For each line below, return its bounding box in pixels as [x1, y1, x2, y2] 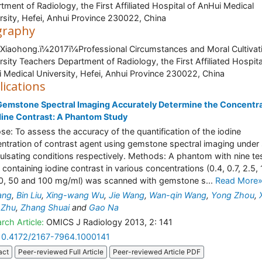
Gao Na [89, 202, 119, 212]
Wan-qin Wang [149, 190, 206, 200]
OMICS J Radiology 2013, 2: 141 [44, 217, 173, 227]
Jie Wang [109, 190, 144, 200]
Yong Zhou [211, 190, 254, 200]
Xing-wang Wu [46, 190, 104, 200]
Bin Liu [16, 190, 42, 200]
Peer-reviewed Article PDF [113, 247, 201, 257]
